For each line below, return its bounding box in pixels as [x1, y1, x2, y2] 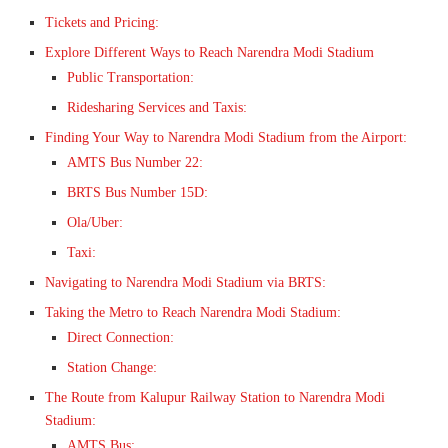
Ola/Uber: [67, 215, 123, 231]
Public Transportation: [67, 70, 194, 86]
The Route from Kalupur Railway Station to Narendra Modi [45, 390, 385, 406]
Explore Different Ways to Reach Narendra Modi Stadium [45, 45, 374, 61]
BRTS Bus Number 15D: [67, 185, 208, 201]
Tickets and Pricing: [45, 15, 159, 31]
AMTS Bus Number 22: [67, 155, 203, 171]
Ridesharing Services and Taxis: [67, 100, 247, 116]
